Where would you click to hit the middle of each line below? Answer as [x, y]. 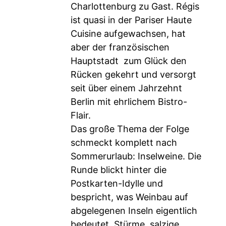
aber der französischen [120, 47]
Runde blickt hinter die [119, 170]
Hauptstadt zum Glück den [129, 61]
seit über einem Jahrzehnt [126, 88]
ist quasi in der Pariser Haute [131, 20]
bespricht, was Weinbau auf [129, 197]
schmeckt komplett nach [124, 143]
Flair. [81, 115]
